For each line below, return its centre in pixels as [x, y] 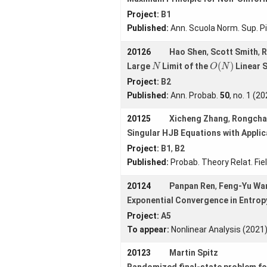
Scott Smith [234, 52]
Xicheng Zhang [198, 118]
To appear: [149, 230]
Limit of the [185, 66]
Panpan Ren [192, 186]
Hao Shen [188, 52]
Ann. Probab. [195, 96]
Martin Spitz [193, 252]
